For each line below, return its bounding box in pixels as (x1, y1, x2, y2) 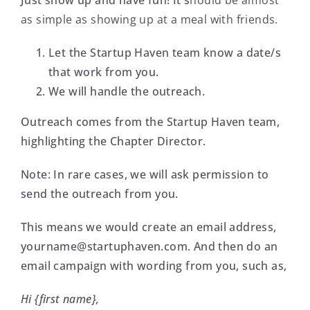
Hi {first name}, (20, 291, 100, 307)
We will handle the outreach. (48, 84, 206, 100)
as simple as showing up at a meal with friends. (20, 12, 278, 28)
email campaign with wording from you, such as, (20, 258, 287, 274)
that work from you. (48, 64, 159, 80)
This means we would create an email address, (20, 219, 277, 235)
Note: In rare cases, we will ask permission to (20, 167, 269, 183)
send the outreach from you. (20, 186, 179, 202)
